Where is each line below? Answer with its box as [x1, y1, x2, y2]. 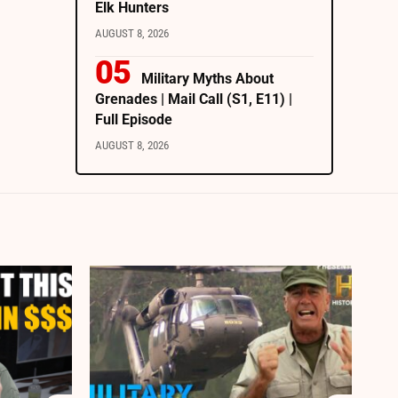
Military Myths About [140, 70, 274, 88]
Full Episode [94, 111, 172, 129]
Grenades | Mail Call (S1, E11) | [94, 91, 292, 108]
